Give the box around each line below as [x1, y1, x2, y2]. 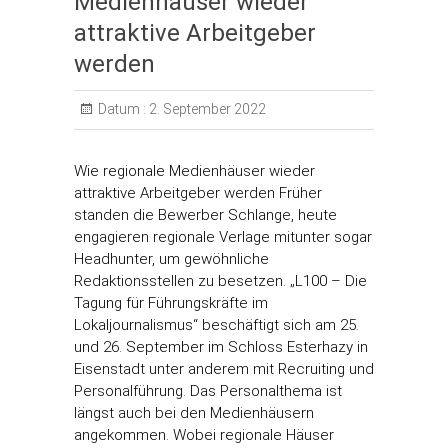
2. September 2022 [146, 101, 266, 117]
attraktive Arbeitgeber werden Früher [74, 184, 322, 202]
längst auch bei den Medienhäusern [74, 404, 314, 422]
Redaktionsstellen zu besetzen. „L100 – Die [74, 272, 367, 290]
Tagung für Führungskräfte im [74, 294, 268, 312]
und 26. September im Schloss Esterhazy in [74, 338, 368, 356]
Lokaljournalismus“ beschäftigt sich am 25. [74, 316, 359, 334]
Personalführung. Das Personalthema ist [74, 382, 342, 400]
